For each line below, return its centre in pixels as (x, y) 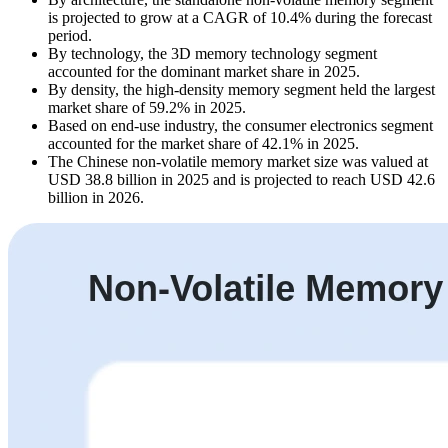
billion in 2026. (96, 198)
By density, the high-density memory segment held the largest (241, 90)
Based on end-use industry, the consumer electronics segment (240, 126)
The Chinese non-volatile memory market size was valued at (238, 162)
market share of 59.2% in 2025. (147, 108)
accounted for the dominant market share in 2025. (204, 72)
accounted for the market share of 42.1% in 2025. (203, 144)
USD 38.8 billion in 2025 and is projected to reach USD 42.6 (241, 180)
